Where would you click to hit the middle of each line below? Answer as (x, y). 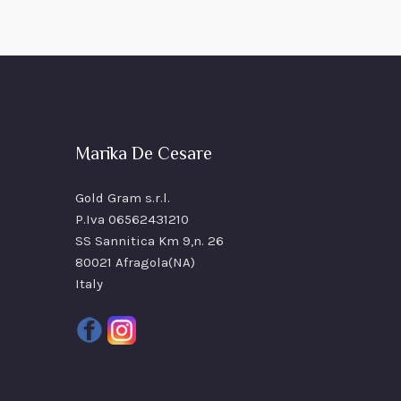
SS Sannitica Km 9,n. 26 (149, 241)
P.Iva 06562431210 (132, 220)
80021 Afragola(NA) (135, 263)
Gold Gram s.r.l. (122, 198)
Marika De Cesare (143, 156)
